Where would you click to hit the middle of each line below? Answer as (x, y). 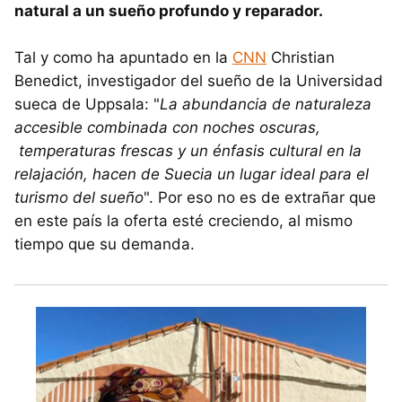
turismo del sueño (79, 198)
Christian (301, 58)
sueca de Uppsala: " (87, 105)
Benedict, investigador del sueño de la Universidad (199, 81)
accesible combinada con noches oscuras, (167, 128)
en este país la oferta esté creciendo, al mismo (184, 221)
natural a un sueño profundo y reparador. (169, 11)
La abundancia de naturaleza (266, 105)
